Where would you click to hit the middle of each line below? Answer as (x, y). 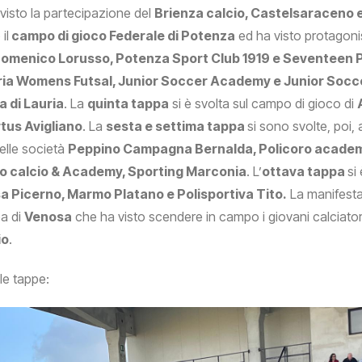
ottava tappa (305, 172)
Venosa (48, 217)
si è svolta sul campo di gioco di (263, 104)
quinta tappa (128, 104)
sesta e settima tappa (177, 126)
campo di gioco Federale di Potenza (122, 36)
